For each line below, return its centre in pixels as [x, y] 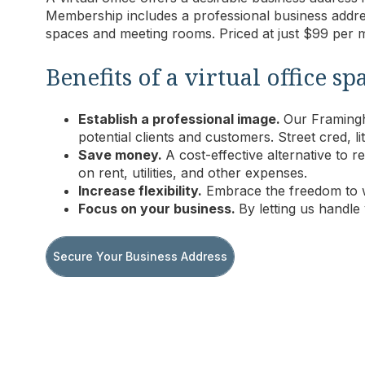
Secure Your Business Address [140, 256]
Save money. [122, 155]
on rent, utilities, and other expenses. [193, 173]
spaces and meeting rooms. [132, 34]
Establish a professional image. [181, 119]
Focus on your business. [158, 209]
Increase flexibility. [140, 191]
